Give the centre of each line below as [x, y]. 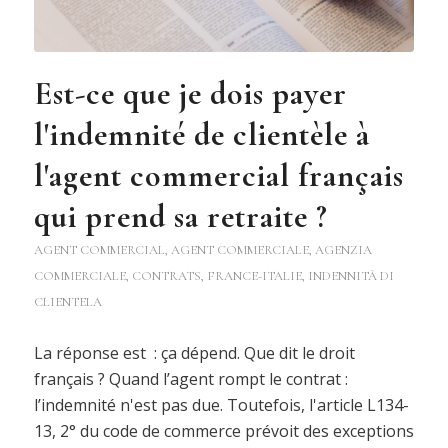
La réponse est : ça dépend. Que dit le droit [194, 352]
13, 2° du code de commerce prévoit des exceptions [223, 430]
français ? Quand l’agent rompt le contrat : [190, 378]
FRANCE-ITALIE [254, 275]
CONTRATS [166, 275]
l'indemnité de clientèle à [201, 134]
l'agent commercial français [218, 175]
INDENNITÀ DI [350, 275]
